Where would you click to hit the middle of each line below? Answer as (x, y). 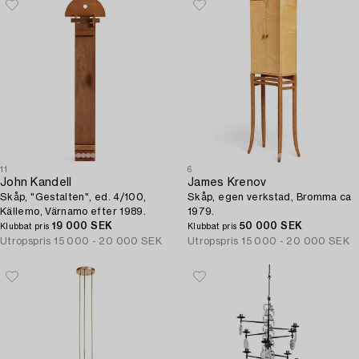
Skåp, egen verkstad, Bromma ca (270, 197)
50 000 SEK (271, 226)
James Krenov (227, 183)
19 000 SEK (82, 226)
